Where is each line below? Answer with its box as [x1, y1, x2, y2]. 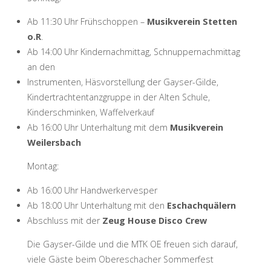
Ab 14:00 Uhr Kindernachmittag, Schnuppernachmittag [27, 45, 240, 57]
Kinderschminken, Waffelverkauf [27, 106, 154, 118]
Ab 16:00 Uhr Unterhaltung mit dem [27, 121, 170, 133]
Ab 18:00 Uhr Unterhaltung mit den [27, 199, 167, 211]
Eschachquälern [166, 199, 236, 211]
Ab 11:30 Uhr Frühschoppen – [27, 15, 147, 27]
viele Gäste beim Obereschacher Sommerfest [27, 253, 214, 266]
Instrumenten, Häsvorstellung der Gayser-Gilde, [27, 76, 218, 88]
